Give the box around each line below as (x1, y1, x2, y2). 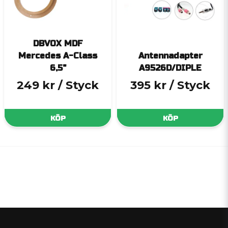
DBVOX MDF (33, 39, 83, 49)
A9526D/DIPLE (139, 63, 202, 73)
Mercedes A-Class (18, 51, 97, 61)
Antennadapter (138, 51, 203, 61)
